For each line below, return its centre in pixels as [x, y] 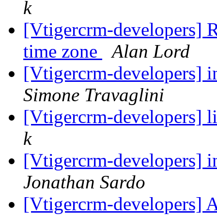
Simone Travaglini [94, 95]
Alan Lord [151, 51]
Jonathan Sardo [84, 182]
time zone [63, 51]
